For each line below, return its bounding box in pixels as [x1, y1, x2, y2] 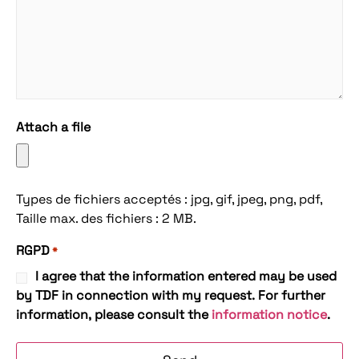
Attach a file [16, 119, 91, 136]
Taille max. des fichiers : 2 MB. [16, 210, 196, 228]
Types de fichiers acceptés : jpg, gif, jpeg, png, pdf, [16, 191, 322, 208]
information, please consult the [16, 306, 212, 324]
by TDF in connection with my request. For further [16, 287, 325, 305]
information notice [212, 306, 327, 324]
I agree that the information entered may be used [35, 268, 337, 285]
